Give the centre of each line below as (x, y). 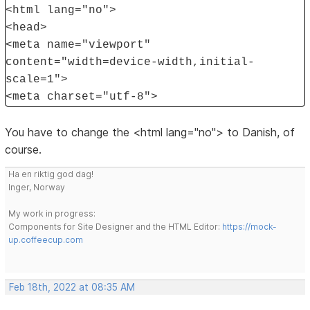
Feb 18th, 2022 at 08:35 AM (72, 288)
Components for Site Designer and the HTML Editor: (116, 227)
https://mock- (250, 227)
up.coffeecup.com (46, 240)
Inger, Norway (37, 188)
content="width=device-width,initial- (130, 63)
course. (24, 150)
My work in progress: (52, 214)
